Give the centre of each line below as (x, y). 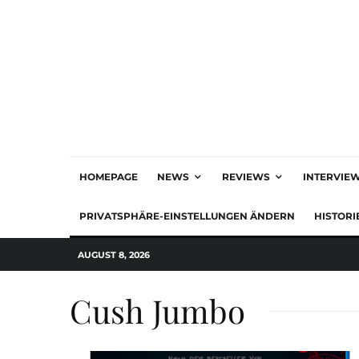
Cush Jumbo (157, 311)
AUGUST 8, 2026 (114, 254)
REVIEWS (246, 177)
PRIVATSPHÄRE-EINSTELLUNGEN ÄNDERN (187, 216)
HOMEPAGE (109, 177)
